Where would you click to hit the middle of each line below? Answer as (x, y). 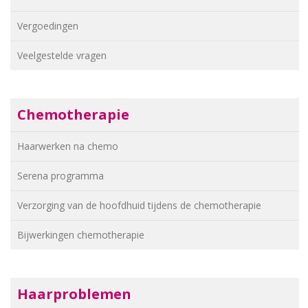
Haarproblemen (74, 294)
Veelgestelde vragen (62, 55)
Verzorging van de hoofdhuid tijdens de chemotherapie (139, 205)
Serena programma (60, 176)
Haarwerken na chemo (68, 146)
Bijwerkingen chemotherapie (81, 235)
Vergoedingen (48, 26)
